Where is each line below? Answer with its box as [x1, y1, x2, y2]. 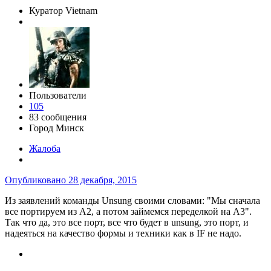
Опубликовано [5, 175, 68, 186]
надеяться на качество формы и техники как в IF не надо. [5, 228, 244, 239]
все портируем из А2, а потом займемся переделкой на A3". [5, 206, 252, 217]
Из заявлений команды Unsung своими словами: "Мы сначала [5, 195, 260, 206]
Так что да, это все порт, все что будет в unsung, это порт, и [5, 217, 249, 228]
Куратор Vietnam [29, 5, 97, 16]
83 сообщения [29, 112, 87, 123]
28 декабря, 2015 [68, 175, 137, 186]
